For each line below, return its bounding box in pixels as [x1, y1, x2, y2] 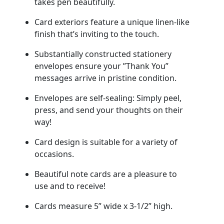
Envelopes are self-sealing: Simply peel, [34, 92, 181, 103]
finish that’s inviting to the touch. [34, 28, 159, 39]
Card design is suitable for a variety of [34, 136, 177, 147]
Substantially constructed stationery [34, 48, 171, 59]
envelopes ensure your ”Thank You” [34, 60, 168, 71]
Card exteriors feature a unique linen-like [34, 16, 189, 27]
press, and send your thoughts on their [34, 104, 183, 115]
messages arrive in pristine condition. [34, 72, 176, 83]
